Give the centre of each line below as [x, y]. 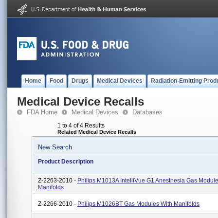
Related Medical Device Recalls [97, 132]
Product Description [66, 162]
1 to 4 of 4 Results [81, 126]
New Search [55, 147]
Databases [147, 112]
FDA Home [42, 112]
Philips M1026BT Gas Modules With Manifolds [138, 204]
